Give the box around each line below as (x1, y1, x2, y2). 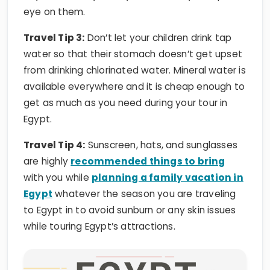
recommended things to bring (71, 134, 225, 147)
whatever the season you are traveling (52, 166, 236, 180)
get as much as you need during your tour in (24, 75, 228, 89)
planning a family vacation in (92, 150, 243, 163)
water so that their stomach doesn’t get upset (24, 27, 243, 40)
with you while (24, 150, 92, 163)
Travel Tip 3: (24, 10, 85, 24)
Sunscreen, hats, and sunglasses (85, 118, 238, 131)
